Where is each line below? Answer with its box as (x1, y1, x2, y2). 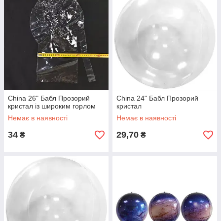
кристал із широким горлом (8, 102, 96, 110)
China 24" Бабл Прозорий (116, 94, 198, 102)
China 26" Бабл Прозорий (8, 94, 90, 102)
